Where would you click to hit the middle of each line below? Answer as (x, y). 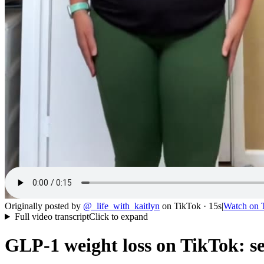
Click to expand (118, 217)
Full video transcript (52, 217)
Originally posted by (43, 206)
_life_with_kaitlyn (126, 206)
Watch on (242, 206)
